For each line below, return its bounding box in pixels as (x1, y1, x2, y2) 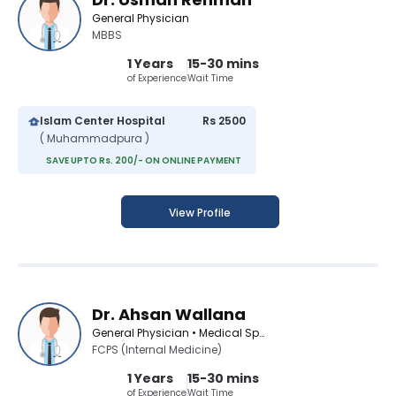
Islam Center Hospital (40, 113, 165, 129)
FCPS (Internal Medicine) (92, 342, 222, 358)
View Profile (169, 205, 231, 221)
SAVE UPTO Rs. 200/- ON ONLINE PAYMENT (46, 154, 241, 168)
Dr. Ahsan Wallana (92, 303, 246, 326)
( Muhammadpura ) (40, 131, 149, 147)
